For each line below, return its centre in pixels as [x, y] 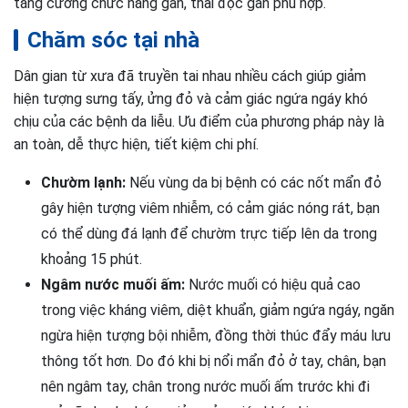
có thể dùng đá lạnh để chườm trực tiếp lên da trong [209, 234]
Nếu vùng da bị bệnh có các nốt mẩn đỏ [254, 183]
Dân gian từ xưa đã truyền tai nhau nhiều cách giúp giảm [190, 76]
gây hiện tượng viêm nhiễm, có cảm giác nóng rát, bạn [210, 208]
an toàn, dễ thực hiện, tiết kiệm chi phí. [136, 144]
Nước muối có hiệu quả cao [273, 285]
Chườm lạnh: [83, 183]
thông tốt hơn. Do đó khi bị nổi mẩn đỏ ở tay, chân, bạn [214, 361]
